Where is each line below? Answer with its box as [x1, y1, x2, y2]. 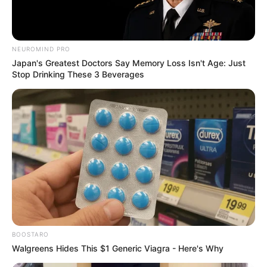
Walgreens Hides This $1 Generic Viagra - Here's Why [12, 243, 223, 253]
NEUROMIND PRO [12, 45, 70, 52]
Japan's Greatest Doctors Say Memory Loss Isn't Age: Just [12, 57, 246, 68]
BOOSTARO [12, 230, 49, 238]
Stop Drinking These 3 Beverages [12, 69, 144, 79]
